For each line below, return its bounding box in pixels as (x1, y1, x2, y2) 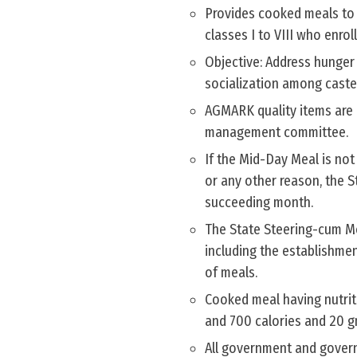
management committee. (205, 124, 348, 141)
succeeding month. (205, 194, 313, 211)
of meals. (205, 264, 257, 281)
